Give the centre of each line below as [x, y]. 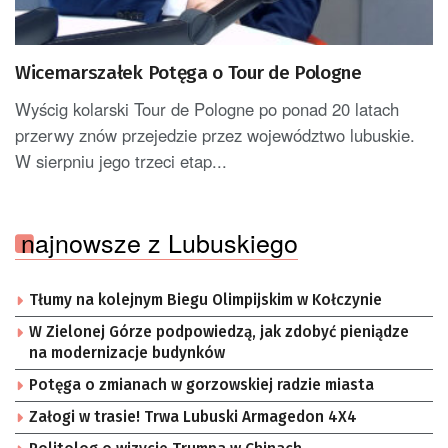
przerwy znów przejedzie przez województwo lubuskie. [215, 135]
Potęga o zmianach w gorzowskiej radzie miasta [201, 385]
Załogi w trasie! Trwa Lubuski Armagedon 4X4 [193, 417]
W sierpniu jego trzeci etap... [121, 161]
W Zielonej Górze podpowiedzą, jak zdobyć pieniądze [219, 332]
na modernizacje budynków [127, 353]
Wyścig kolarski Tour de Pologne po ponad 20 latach [207, 109]
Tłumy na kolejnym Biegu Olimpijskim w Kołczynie [205, 300]
